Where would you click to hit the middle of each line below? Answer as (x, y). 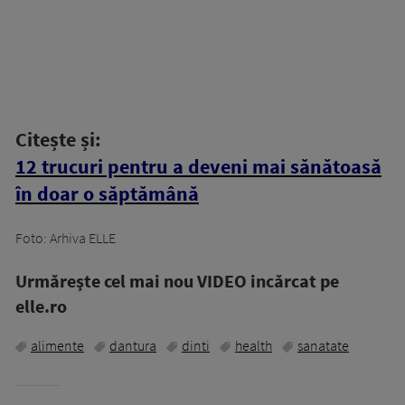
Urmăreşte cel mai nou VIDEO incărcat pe (177, 281)
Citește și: (58, 140)
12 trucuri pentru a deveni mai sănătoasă (198, 167)
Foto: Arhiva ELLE (66, 238)
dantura (133, 346)
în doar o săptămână (107, 194)
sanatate (323, 346)
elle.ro (41, 306)
